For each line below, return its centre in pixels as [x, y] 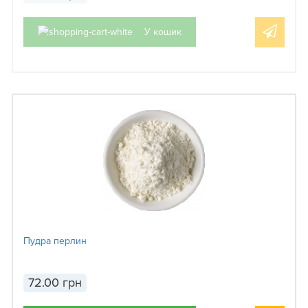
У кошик [163, 32]
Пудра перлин [55, 241]
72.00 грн [55, 283]
